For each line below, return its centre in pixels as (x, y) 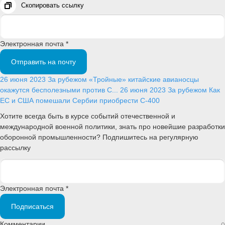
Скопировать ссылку (52, 6)
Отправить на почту (43, 62)
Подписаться (32, 206)
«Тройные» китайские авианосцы (144, 80)
